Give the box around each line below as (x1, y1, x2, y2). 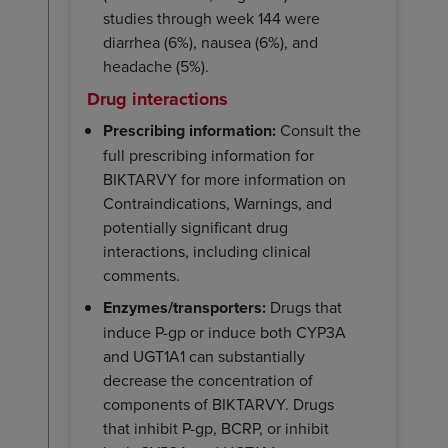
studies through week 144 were (103, 6, 320, 29)
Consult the (276, 118, 361, 141)
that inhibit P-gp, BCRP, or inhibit (103, 416, 329, 439)
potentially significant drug (103, 215, 288, 238)
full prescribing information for (103, 143, 314, 166)
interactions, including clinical (103, 239, 311, 262)
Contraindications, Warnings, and (103, 191, 332, 214)
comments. (103, 263, 180, 286)
